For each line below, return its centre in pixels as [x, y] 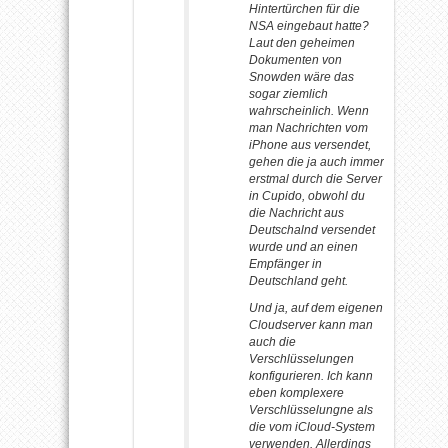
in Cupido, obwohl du [307, 195]
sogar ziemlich [288, 93]
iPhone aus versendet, [310, 144]
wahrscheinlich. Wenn [309, 110]
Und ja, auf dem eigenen [316, 307]
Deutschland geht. [298, 280]
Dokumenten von [295, 59]
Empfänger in [285, 263]
